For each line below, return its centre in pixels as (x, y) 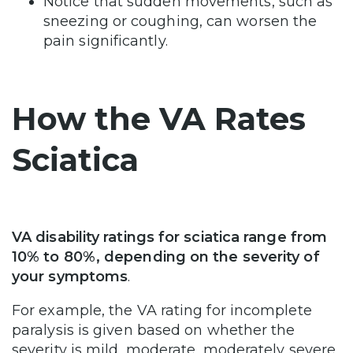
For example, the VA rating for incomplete (162, 311)
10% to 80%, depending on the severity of (166, 257)
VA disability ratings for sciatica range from (170, 238)
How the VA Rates (159, 119)
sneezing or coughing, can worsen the (180, 22)
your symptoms (70, 277)
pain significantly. (108, 41)
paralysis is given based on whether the (154, 331)
